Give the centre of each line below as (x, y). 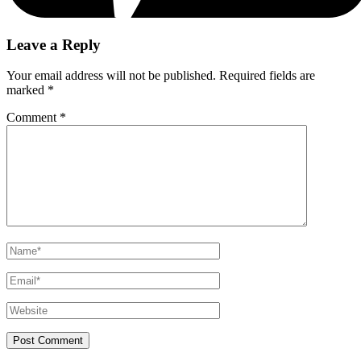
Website (26, 309)
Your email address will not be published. (111, 76)
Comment (33, 118)
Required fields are (267, 76)
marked (27, 90)
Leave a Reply (54, 44)
